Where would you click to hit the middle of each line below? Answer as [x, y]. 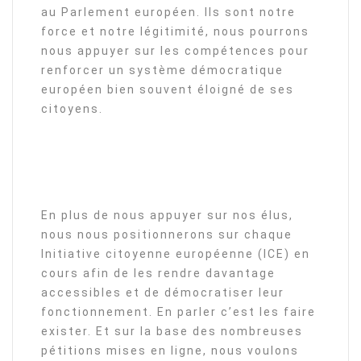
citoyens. [72, 109]
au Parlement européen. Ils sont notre [168, 12]
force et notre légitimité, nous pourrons [175, 31]
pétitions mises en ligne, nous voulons [170, 351]
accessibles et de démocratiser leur [163, 293]
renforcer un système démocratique [162, 70]
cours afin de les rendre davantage [158, 273]
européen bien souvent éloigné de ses [168, 89]
